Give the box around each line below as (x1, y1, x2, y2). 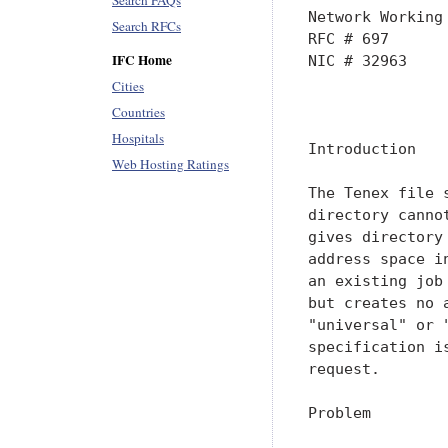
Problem (308, 403, 371, 421)
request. (308, 359, 380, 377)
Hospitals (112, 129, 164, 147)
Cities (112, 77, 144, 95)
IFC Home (112, 50, 172, 70)
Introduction (308, 139, 416, 157)
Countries (112, 103, 165, 121)
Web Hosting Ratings (112, 155, 229, 173)
